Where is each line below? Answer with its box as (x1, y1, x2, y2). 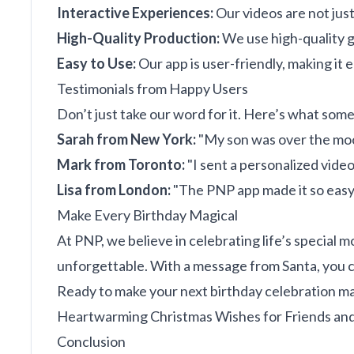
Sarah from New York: (57, 130, 196, 148)
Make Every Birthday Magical (57, 206, 238, 224)
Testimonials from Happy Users (57, 80, 248, 97)
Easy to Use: (57, 55, 136, 72)
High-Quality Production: (57, 29, 220, 47)
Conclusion (57, 333, 126, 350)
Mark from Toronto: (57, 156, 185, 173)
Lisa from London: (57, 181, 171, 198)
